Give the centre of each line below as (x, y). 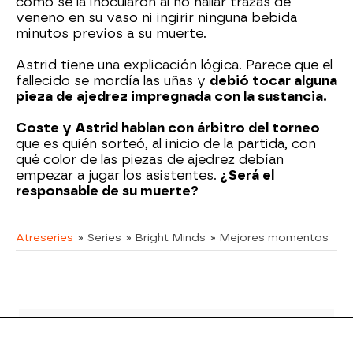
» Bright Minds (166, 237)
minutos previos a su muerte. (111, 33)
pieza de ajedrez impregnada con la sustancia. (171, 97)
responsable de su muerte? (107, 191)
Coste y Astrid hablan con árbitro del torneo (168, 128)
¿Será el (247, 175)
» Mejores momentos (269, 237)
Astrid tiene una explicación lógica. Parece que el (174, 65)
